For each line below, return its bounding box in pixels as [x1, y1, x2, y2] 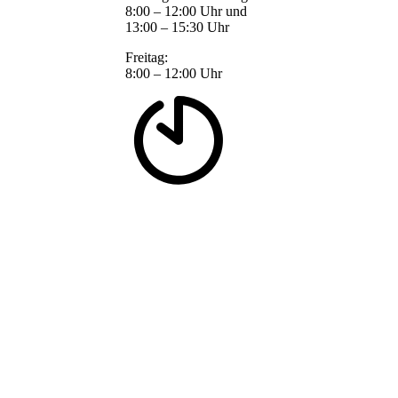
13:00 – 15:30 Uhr [124, 20, 229, 36]
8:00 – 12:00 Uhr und [124, 4, 247, 20]
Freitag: [124, 50, 168, 66]
